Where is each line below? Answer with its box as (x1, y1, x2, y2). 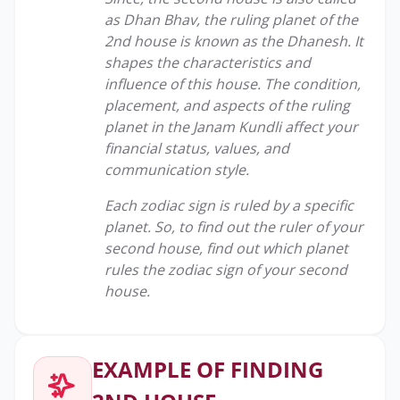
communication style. (104, 160, 249, 179)
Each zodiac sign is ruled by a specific (104, 196, 354, 215)
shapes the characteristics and (104, 53, 311, 72)
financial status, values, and (104, 138, 289, 158)
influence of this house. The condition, (104, 74, 361, 94)
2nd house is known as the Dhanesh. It (104, 31, 363, 51)
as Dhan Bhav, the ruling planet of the (104, 10, 358, 29)
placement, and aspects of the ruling (104, 96, 350, 115)
